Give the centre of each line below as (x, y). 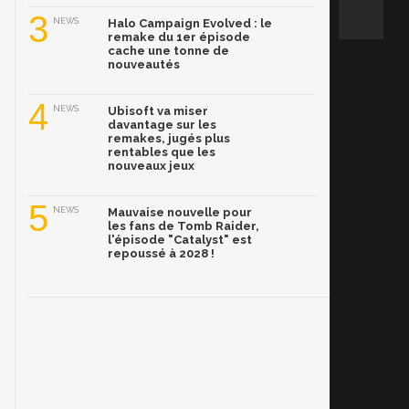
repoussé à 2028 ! (161, 254)
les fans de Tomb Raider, (184, 226)
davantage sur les (162, 125)
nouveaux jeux (151, 166)
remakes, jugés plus (169, 139)
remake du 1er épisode (179, 37)
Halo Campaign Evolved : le (190, 24)
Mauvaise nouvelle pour (180, 213)
